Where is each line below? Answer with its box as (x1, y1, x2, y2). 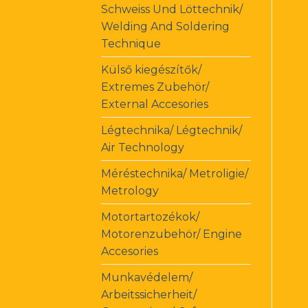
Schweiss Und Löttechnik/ (101, 2, 243, 16)
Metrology (101, 184, 159, 197)
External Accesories (101, 97, 208, 111)
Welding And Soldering (101, 19, 230, 33)
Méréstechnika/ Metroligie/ (101, 166, 248, 180)
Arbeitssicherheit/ (101, 287, 197, 301)
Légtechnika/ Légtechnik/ (101, 123, 242, 137)
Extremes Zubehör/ (101, 80, 209, 93)
